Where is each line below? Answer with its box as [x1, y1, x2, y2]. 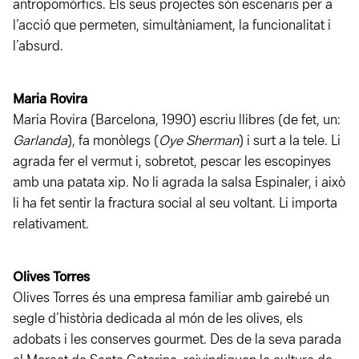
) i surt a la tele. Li [239, 135, 341, 148]
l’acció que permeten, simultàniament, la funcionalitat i [13, 20, 331, 33]
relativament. [13, 219, 89, 232]
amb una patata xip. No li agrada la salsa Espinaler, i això [13, 177, 345, 190]
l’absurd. [13, 41, 63, 54]
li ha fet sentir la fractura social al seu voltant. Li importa [13, 198, 337, 211]
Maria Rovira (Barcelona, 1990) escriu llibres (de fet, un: [13, 115, 341, 127]
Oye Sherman [159, 135, 239, 148]
